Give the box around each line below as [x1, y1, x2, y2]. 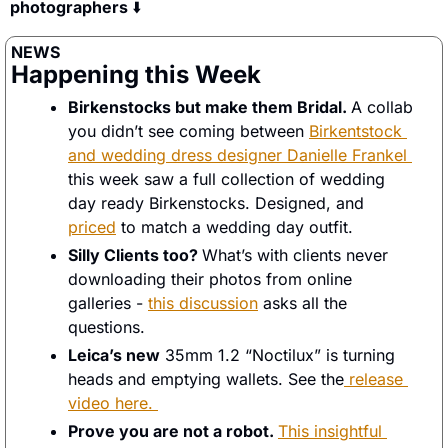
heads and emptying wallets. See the [68, 368, 344, 389]
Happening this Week [11, 59, 261, 89]
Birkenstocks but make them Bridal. [68, 96, 351, 117]
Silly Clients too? [68, 244, 202, 265]
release [344, 368, 403, 389]
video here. [68, 392, 158, 413]
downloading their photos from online [68, 268, 352, 289]
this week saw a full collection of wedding [68, 168, 385, 189]
